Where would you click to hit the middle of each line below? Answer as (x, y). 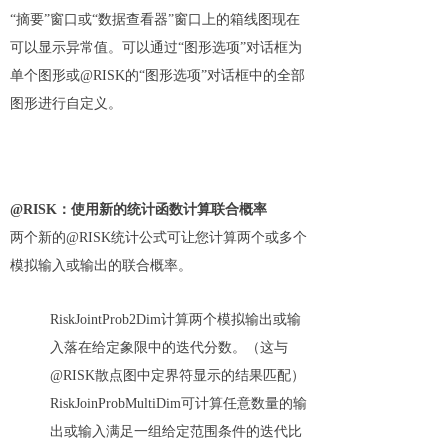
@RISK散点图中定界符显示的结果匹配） (177, 375)
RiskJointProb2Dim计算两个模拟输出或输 (175, 319)
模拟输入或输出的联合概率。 (101, 265)
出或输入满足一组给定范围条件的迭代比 (176, 431)
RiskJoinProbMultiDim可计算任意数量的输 (178, 403)
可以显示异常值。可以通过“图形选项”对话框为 (156, 47)
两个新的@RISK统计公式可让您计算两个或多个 (158, 237)
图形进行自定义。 (66, 103)
